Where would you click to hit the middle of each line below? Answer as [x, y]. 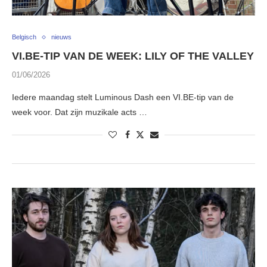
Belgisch [24, 37]
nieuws [61, 37]
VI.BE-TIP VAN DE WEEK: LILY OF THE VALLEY [133, 56]
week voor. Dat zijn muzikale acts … [80, 112]
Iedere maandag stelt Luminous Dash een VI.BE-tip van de [123, 97]
